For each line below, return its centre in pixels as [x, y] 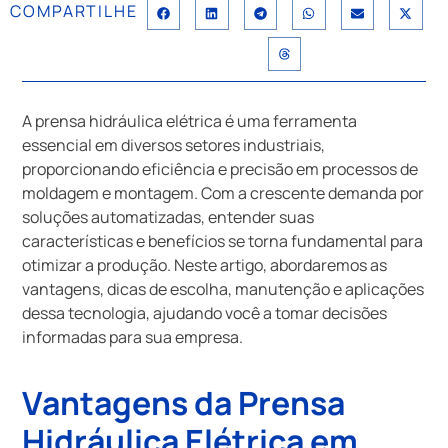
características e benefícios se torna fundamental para [223, 240]
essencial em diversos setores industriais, [174, 144]
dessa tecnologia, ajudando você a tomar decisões [205, 312]
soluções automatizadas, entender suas [168, 216]
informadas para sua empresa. [133, 336]
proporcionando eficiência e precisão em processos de [220, 168]
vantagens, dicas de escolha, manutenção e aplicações [223, 288]
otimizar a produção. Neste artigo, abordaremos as [205, 264]
